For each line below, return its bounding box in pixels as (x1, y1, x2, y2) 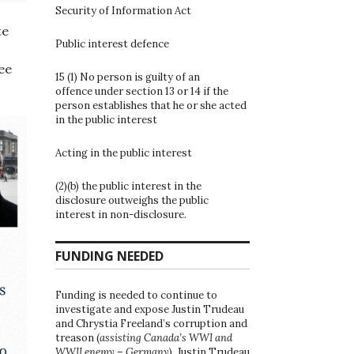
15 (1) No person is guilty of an (55, 70, 200, 84)
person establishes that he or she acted (55, 98, 247, 112)
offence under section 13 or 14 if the (55, 84, 228, 98)
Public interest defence (55, 36, 169, 51)
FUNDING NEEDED (55, 247, 164, 265)
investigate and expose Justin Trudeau (55, 302, 244, 316)
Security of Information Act (55, 3, 191, 17)
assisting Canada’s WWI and (100, 330, 232, 345)
